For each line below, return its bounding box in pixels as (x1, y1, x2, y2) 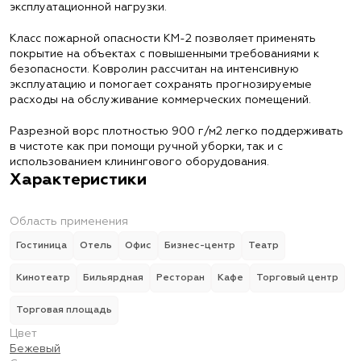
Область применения (10, 216, 128, 227)
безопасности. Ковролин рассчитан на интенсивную (10, 64, 299, 75)
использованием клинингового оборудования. (10, 156, 269, 168)
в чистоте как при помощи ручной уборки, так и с (10, 141, 283, 152)
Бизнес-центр (164, 241, 235, 251)
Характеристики (10, 172, 147, 188)
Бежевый (10, 343, 60, 355)
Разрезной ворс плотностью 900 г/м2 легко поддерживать (10, 126, 343, 137)
